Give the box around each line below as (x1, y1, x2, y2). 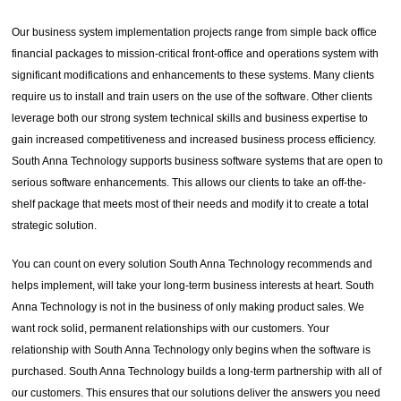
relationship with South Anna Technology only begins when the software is (12, 344, 371, 357)
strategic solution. (12, 219, 98, 233)
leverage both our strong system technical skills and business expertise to (12, 112, 369, 125)
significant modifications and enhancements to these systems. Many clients (12, 69, 375, 82)
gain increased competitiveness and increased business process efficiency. (12, 133, 377, 147)
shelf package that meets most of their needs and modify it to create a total (12, 198, 370, 211)
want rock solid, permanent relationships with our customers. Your (12, 322, 330, 336)
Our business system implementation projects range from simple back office (12, 26, 378, 39)
